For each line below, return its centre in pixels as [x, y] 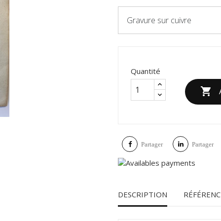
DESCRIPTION [143, 194]
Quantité [146, 71]
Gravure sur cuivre [159, 20]
